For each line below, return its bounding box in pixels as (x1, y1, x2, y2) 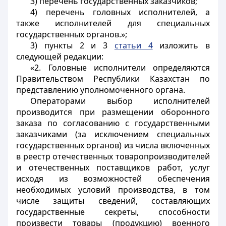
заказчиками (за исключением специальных (16, 129, 210, 140)
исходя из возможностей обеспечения (16, 173, 210, 184)
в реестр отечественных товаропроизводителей (16, 151, 210, 162)
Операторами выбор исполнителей (30, 95, 210, 106)
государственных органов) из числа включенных (16, 140, 210, 151)
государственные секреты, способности (16, 206, 210, 217)
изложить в (152, 40, 210, 51)
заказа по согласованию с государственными (16, 118, 210, 129)
